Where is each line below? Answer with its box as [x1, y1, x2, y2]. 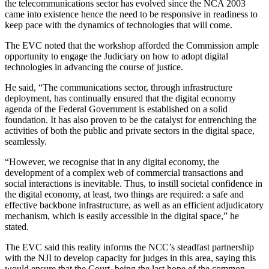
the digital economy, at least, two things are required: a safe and [5, 189, 244, 200]
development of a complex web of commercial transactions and [5, 168, 243, 178]
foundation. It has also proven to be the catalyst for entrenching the [5, 115, 256, 125]
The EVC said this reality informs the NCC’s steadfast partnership [5, 242, 254, 253]
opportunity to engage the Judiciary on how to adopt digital [5, 51, 228, 62]
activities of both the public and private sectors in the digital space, [5, 125, 255, 136]
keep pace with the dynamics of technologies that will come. [5, 20, 232, 31]
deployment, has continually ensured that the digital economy [5, 93, 236, 104]
